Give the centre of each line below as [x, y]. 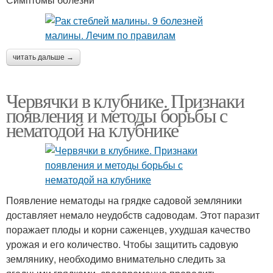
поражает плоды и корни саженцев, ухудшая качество [128, 229]
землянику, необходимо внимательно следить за [116, 258]
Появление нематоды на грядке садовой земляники [124, 200]
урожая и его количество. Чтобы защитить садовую [122, 244]
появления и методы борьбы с [117, 115]
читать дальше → [43, 57]
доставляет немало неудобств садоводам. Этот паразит [133, 214]
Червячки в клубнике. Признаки [125, 100]
